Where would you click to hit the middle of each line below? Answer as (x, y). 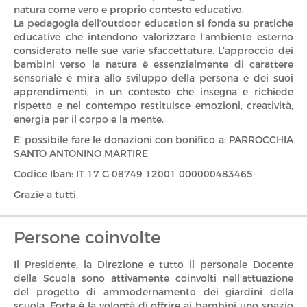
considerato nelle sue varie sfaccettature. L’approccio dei (153, 51)
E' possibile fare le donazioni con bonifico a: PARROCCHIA (153, 140)
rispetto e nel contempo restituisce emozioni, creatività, (153, 106)
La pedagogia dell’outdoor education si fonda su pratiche (153, 23)
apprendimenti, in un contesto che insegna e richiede (153, 92)
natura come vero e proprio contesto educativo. (129, 10)
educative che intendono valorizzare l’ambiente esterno (153, 37)
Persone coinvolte (87, 237)
